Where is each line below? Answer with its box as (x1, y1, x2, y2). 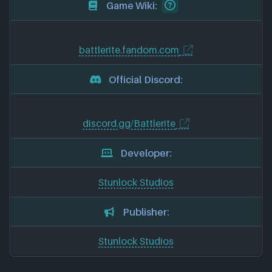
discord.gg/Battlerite (83, 117, 176, 130)
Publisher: (122, 205, 169, 218)
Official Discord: (109, 73, 183, 86)
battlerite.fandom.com (79, 44, 180, 56)
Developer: (120, 146, 172, 159)
